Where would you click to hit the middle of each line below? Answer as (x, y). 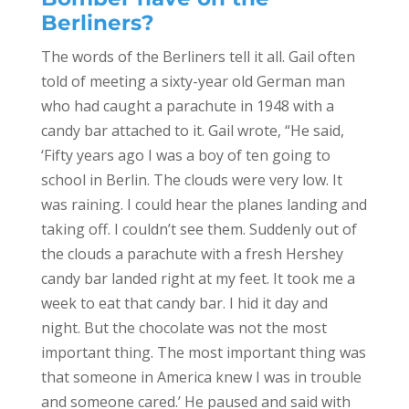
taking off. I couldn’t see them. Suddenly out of (199, 230)
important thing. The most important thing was (203, 353)
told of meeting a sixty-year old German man (193, 82)
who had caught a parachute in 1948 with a (187, 106)
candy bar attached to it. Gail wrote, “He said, (192, 131)
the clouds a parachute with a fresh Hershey (192, 254)
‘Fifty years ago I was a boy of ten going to (185, 156)
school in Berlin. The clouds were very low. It (191, 180)
